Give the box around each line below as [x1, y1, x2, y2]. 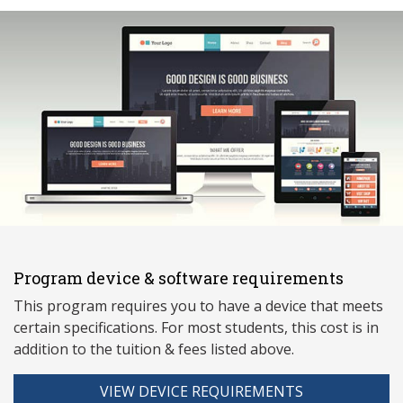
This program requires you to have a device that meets [13, 296, 383, 317]
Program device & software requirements [13, 267, 344, 290]
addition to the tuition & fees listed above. [13, 339, 294, 360]
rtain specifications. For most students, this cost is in [28, 318, 379, 338]
